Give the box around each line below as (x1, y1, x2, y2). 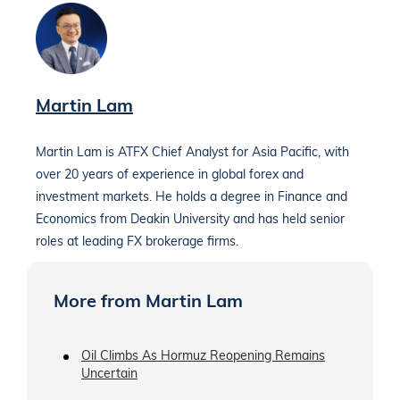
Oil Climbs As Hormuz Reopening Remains (81, 347, 325, 364)
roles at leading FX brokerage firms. (36, 233, 238, 250)
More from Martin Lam (54, 289, 243, 312)
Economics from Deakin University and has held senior (36, 211, 345, 228)
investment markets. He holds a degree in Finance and (36, 188, 347, 205)
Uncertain (81, 365, 137, 382)
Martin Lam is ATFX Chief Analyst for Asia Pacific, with (36, 144, 349, 161)
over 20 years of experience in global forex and (36, 166, 304, 183)
